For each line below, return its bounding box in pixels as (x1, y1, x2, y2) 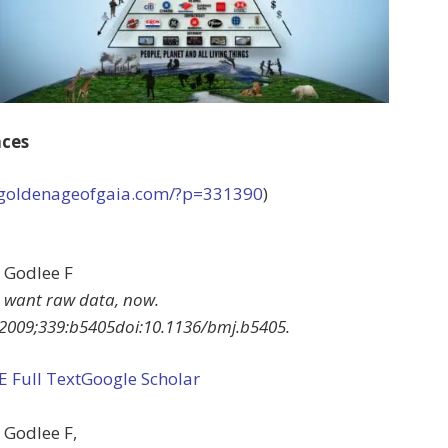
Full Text (12, 366, 81, 390)
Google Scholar (81, 366, 200, 390)
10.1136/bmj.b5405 (143, 314, 286, 338)
